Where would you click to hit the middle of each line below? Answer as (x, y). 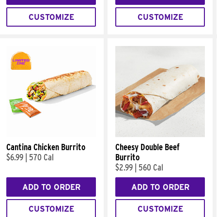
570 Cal (41, 157)
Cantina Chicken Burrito (46, 147)
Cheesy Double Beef (147, 147)
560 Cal (151, 167)
